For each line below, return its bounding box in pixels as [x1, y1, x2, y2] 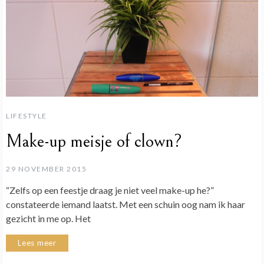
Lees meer [18, 237, 57, 247]
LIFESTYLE [6, 111, 47, 120]
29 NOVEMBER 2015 [6, 164, 87, 173]
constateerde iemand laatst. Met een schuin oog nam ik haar [6, 198, 245, 210]
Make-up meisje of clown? [6, 130, 182, 152]
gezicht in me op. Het [6, 212, 91, 224]
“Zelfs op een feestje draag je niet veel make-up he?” [6, 184, 214, 196]
